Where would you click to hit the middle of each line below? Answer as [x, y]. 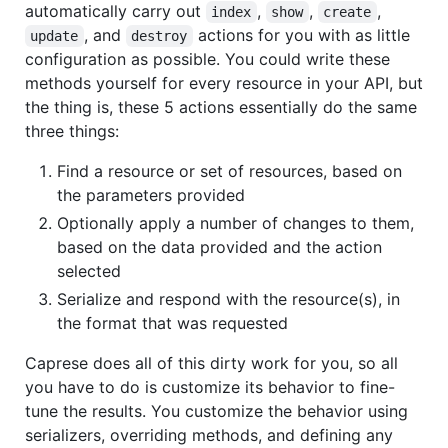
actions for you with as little [303, 34]
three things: [72, 130]
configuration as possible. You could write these [207, 58]
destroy [159, 35]
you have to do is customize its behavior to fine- [210, 386]
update [54, 35]
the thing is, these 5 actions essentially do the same [221, 106]
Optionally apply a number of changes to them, [235, 222]
